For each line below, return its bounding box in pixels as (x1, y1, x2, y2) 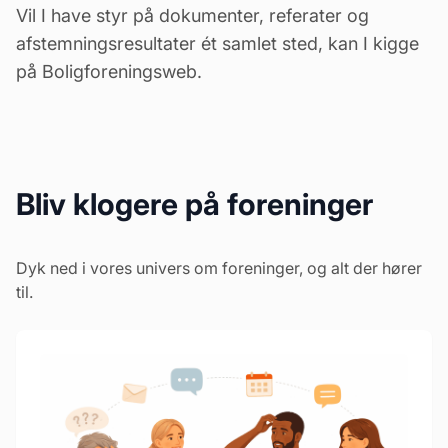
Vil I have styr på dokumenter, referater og (16, 4, 369, 26)
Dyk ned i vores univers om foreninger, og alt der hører (16, 257, 422, 278)
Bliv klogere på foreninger (16, 185, 373, 222)
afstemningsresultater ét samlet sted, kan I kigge (16, 32, 419, 54)
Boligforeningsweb (42, 60, 197, 82)
